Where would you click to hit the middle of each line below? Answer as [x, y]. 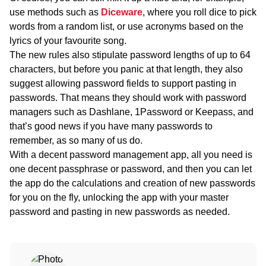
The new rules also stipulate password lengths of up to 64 [130, 55]
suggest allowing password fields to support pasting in [123, 83]
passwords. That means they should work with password [128, 97]
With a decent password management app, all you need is [131, 154]
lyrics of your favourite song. [68, 40]
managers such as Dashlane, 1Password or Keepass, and [132, 112]
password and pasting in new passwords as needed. [120, 211]
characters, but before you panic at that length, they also [126, 69]
